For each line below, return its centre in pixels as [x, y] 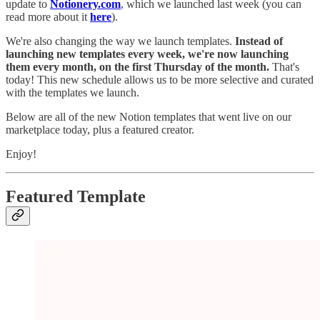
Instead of [259, 41]
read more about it [48, 16]
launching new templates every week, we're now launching [147, 54]
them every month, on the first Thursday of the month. [139, 66]
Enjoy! [21, 154]
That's [286, 66]
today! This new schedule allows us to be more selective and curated [160, 79]
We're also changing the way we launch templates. [120, 41]
